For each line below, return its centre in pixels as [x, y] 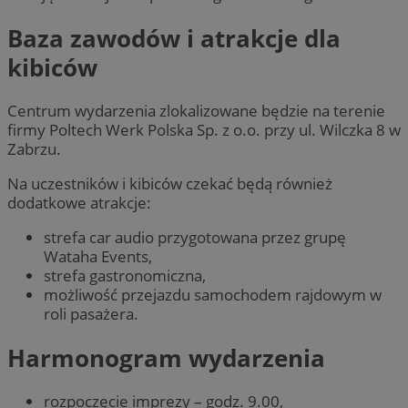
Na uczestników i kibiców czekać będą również [170, 184]
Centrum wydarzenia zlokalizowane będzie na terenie [196, 110]
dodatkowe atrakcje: [79, 203]
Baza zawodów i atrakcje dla [174, 38]
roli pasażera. [91, 314]
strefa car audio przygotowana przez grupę [195, 238]
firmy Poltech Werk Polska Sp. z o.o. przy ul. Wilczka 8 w [204, 129]
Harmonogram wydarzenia [166, 357]
